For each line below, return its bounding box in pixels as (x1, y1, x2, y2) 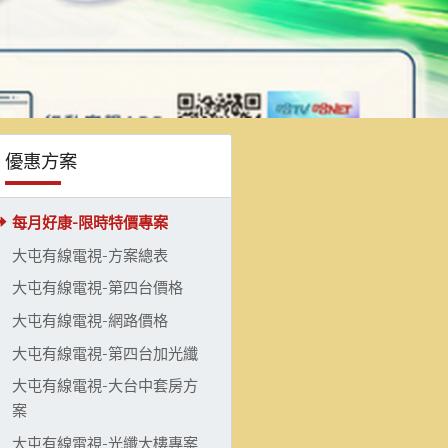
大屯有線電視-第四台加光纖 (11, 343, 198, 363)
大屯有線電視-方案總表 (11, 245, 168, 265)
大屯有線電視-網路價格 (11, 310, 168, 330)
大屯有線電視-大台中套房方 (11, 376, 198, 396)
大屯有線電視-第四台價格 (11, 278, 183, 298)
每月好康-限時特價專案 (11, 213, 168, 233)
